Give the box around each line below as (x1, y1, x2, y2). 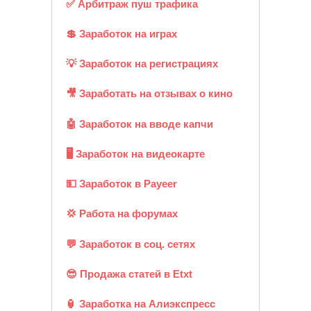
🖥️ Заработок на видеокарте (65, 147, 205, 160)
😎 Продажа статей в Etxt (65, 267, 192, 280)
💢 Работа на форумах (65, 208, 178, 220)
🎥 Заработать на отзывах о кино (65, 87, 233, 100)
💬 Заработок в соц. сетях (65, 237, 195, 250)
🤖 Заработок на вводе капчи (65, 117, 213, 130)
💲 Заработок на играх (65, 27, 177, 40)
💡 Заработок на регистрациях (65, 58, 218, 70)
